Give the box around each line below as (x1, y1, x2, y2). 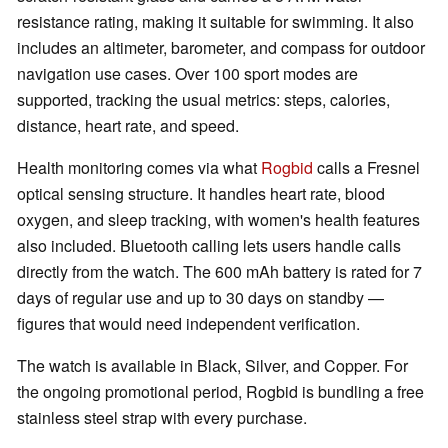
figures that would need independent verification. (17, 312, 360, 336)
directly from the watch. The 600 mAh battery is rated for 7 (17, 260, 422, 284)
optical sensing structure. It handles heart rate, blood (17, 182, 385, 206)
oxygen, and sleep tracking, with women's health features (17, 208, 420, 232)
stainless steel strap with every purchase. (17, 406, 307, 430)
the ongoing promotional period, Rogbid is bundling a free (17, 380, 424, 404)
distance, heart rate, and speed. (17, 114, 239, 138)
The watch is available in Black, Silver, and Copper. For (17, 354, 408, 378)
